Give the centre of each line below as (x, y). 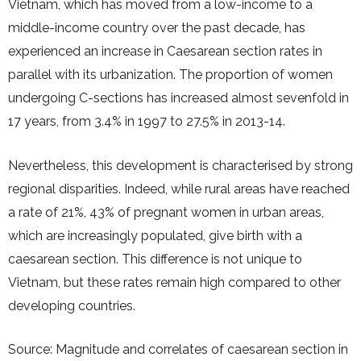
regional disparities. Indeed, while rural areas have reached (179, 189)
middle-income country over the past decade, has (157, 28)
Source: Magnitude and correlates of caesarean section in (178, 350)
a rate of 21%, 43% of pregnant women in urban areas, (166, 212)
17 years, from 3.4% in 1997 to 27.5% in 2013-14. (147, 122)
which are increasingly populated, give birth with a (155, 235)
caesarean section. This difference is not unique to (155, 259)
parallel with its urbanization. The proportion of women (170, 75)
